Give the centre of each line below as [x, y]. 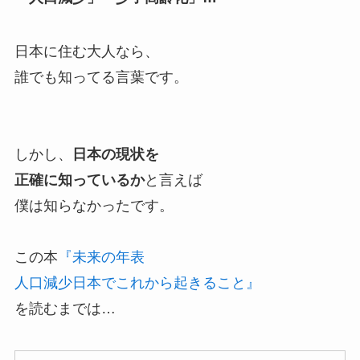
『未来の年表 [101, 258]
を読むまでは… [65, 309]
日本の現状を [115, 155]
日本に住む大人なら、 [86, 52]
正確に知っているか [79, 180]
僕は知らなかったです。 [94, 206]
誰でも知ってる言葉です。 [101, 78]
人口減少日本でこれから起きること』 [137, 283]
